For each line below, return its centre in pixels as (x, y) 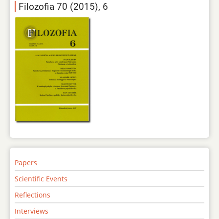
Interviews (32, 211)
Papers (26, 163)
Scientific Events (41, 179)
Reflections (33, 195)
